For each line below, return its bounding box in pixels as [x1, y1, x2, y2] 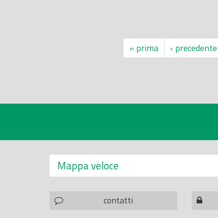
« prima [129, 41, 158, 54]
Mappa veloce [57, 157, 119, 173]
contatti [104, 193, 133, 207]
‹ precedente [170, 41, 217, 54]
